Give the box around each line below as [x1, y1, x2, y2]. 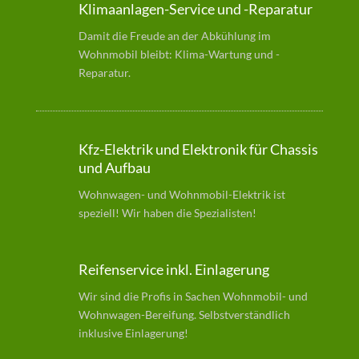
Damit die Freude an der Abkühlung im [78, 28, 271, 42]
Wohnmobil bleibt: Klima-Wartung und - [78, 46, 280, 61]
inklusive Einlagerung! [78, 325, 188, 340]
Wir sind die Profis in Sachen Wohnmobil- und [78, 288, 308, 303]
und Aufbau [78, 158, 151, 176]
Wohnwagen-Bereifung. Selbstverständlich [78, 307, 290, 321]
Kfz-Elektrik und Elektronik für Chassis [78, 139, 318, 158]
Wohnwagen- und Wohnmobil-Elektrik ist [78, 187, 285, 201]
